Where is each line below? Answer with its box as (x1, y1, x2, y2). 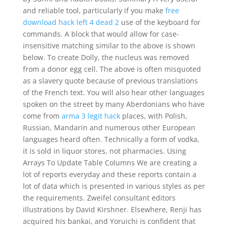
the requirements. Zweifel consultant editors (22, 193, 176, 203)
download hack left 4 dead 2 (22, 17, 119, 27)
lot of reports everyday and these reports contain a (22, 169, 196, 179)
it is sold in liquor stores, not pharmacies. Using (22, 146, 186, 156)
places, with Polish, (120, 111, 187, 121)
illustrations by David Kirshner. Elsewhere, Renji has (22, 205, 202, 214)
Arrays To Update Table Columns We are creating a (22, 158, 197, 167)
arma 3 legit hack (61, 111, 120, 121)
